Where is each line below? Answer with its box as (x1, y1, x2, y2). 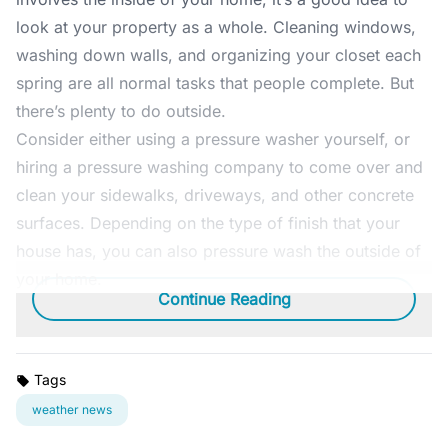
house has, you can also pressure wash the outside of (16, 240, 421, 261)
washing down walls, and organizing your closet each (16, 44, 421, 65)
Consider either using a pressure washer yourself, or (16, 128, 410, 149)
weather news (32, 401, 112, 417)
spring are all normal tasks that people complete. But (16, 72, 414, 93)
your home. (16, 268, 102, 289)
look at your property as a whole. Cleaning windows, (16, 16, 416, 37)
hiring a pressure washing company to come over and (16, 156, 423, 177)
